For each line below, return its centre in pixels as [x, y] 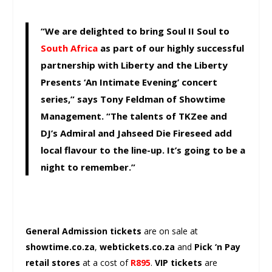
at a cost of [106, 262]
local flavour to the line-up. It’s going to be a [143, 150]
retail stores [53, 262]
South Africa [70, 48]
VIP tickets [179, 262]
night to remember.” [88, 167]
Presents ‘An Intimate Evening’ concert [129, 82]
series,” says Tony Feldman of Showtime [133, 99]
